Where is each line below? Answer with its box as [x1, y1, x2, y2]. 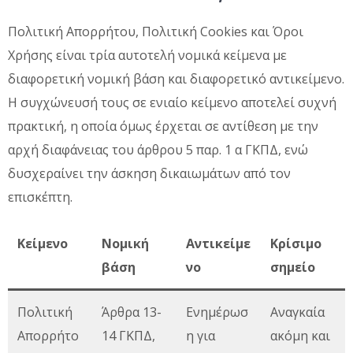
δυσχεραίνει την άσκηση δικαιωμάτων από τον [8, 164, 291, 182]
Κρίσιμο [270, 234, 321, 252]
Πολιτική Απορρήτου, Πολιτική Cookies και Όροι [8, 22, 303, 40]
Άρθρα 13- [102, 303, 162, 321]
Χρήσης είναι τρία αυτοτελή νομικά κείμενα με [8, 46, 287, 64]
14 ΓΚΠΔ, [102, 326, 155, 344]
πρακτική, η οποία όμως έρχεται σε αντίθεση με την [8, 117, 318, 135]
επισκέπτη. [8, 188, 72, 206]
